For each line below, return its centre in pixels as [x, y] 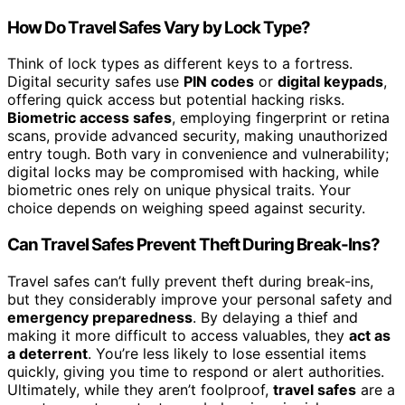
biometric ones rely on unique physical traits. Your [179, 190]
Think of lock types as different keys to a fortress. [180, 64]
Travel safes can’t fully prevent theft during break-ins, [190, 281]
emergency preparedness [100, 317]
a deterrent [47, 353]
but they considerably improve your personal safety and [200, 299]
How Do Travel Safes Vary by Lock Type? [159, 27]
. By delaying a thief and [275, 317]
